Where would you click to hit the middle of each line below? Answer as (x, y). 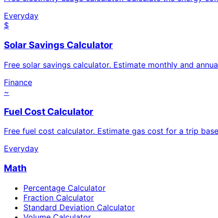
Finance (18, 82)
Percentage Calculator (64, 188)
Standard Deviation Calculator (79, 207)
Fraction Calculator (59, 197)
